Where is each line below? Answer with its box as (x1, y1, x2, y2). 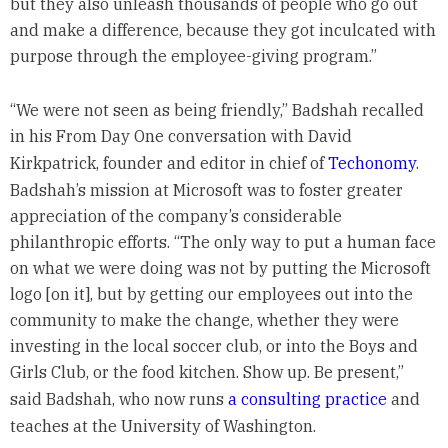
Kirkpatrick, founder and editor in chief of (9, 152, 328, 173)
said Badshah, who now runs (9, 388, 228, 409)
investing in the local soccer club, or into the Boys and (9, 335, 418, 356)
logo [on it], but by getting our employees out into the (9, 283, 413, 304)
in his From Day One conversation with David (9, 125, 352, 146)
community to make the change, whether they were (9, 309, 399, 330)
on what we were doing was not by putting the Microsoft (9, 257, 431, 278)
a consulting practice (227, 388, 387, 409)
